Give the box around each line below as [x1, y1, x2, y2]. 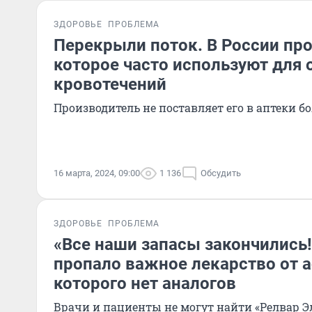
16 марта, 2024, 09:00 [54, 168, 140, 178]
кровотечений [54, 75, 166, 94]
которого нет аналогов [54, 274, 236, 293]
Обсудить [201, 168, 241, 178]
